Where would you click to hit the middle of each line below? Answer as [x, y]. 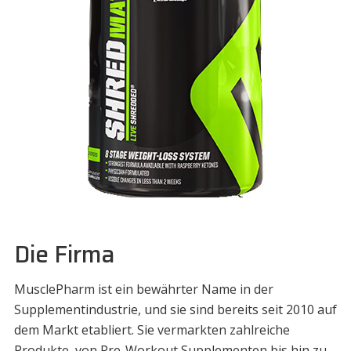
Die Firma [64, 255]
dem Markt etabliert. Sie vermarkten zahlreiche [152, 330]
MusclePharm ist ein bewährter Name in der [143, 289]
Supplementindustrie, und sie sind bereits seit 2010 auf [175, 310]
